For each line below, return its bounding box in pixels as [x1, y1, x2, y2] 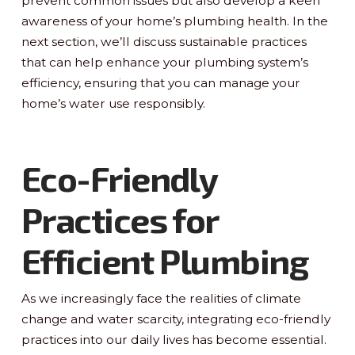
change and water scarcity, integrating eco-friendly [21, 311, 330, 326]
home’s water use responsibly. [21, 95, 205, 111]
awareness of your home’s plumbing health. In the [21, 13, 328, 29]
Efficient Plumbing [21, 239, 309, 281]
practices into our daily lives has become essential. [21, 331, 326, 347]
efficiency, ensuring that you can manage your [21, 74, 300, 90]
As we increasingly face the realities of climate [21, 290, 301, 306]
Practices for [21, 197, 218, 240]
